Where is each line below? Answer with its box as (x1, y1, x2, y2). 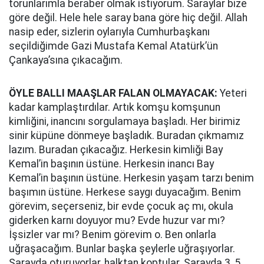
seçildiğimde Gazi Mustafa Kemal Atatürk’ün (9, 40, 218, 52)
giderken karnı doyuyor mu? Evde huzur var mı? (9, 214, 225, 226)
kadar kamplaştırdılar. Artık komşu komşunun (9, 101, 220, 113)
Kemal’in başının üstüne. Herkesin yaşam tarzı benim (9, 172, 254, 184)
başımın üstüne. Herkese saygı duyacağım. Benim (9, 186, 241, 198)
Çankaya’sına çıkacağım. (9, 54, 123, 66)
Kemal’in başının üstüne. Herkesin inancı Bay (9, 158, 214, 170)
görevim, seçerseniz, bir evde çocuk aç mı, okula (9, 200, 233, 212)
